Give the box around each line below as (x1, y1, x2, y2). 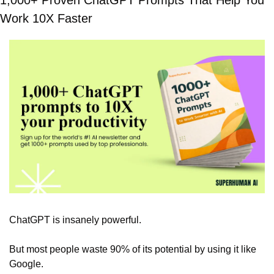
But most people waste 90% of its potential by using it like (9, 244, 256, 255)
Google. (9, 259, 43, 270)
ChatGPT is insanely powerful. (9, 215, 141, 226)
